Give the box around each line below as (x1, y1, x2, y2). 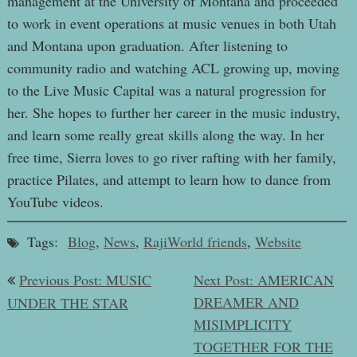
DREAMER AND (194, 292, 300, 312)
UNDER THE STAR (6, 292, 128, 312)
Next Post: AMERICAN (194, 269, 335, 289)
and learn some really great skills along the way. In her (6, 124, 324, 144)
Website (254, 231, 301, 251)
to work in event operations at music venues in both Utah (6, 13, 336, 33)
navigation (6, 283, 66, 303)
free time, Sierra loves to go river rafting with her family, (6, 147, 336, 167)
